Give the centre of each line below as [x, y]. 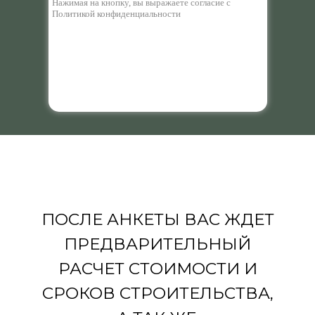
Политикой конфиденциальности [116, 13]
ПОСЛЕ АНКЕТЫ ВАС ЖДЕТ [157, 219]
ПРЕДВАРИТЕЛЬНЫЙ [157, 244]
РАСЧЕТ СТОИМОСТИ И [157, 269]
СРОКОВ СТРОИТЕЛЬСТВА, [157, 293]
